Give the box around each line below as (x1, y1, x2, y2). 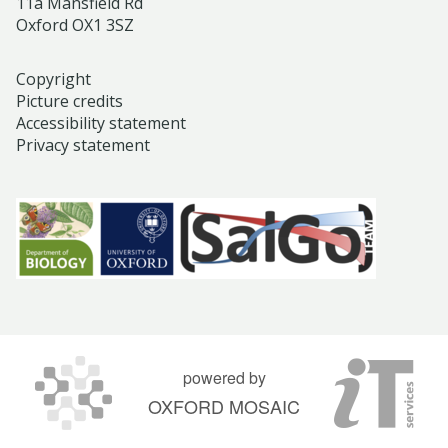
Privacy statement (16, 134, 150, 156)
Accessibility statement (16, 112, 186, 134)
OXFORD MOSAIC (148, 393, 300, 419)
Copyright (16, 68, 91, 90)
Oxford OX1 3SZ (16, 14, 134, 36)
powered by (182, 366, 266, 389)
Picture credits (16, 90, 123, 112)
